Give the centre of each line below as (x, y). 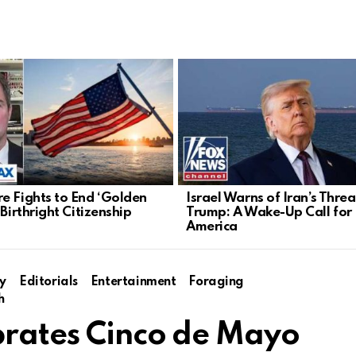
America (212, 226)
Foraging (217, 282)
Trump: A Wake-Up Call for (269, 212)
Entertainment (133, 282)
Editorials (48, 282)
